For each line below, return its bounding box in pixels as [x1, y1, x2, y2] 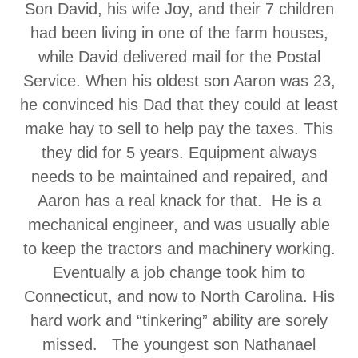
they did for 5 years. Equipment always [41, 144, 317, 161]
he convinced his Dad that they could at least [20, 96, 338, 113]
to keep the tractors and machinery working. [22, 240, 336, 257]
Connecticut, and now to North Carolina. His [23, 288, 335, 305]
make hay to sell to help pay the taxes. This [25, 120, 333, 137]
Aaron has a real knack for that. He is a [37, 192, 321, 209]
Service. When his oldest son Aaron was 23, [22, 72, 336, 89]
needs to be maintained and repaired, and [30, 168, 328, 185]
